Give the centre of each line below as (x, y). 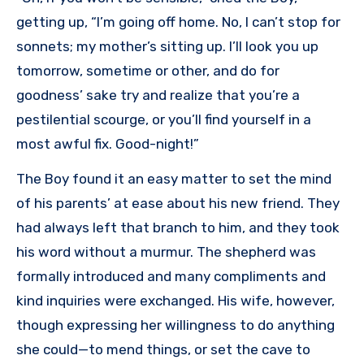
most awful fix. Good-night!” (108, 144)
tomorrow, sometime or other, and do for (148, 71)
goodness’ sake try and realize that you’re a (158, 95)
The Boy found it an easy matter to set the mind (174, 179)
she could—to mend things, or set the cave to (163, 350)
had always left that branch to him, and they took (178, 228)
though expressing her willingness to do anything (175, 325)
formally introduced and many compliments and (171, 277)
